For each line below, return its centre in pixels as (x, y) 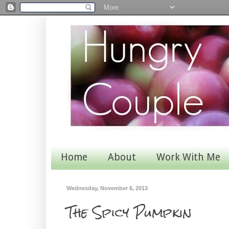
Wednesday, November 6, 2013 (107, 188)
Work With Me (188, 157)
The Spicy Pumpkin (129, 213)
